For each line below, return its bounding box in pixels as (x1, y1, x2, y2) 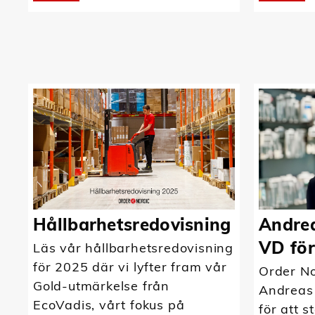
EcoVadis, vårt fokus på (33, 296, 185, 313)
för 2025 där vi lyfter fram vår (33, 258, 227, 275)
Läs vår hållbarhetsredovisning (33, 239, 233, 256)
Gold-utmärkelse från (33, 277, 170, 294)
